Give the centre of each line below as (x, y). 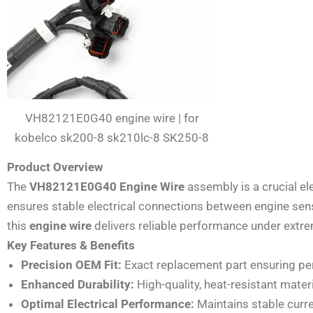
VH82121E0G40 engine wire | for (112, 118)
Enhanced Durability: (78, 285)
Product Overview (55, 167)
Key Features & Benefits (71, 246)
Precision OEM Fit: (71, 265)
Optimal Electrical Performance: (108, 304)
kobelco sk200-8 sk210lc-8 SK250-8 (112, 138)
